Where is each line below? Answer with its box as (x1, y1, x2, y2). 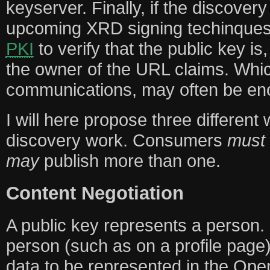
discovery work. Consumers (5, 130, 227, 151)
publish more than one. (39, 151, 221, 171)
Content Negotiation (5, 182, 184, 203)
